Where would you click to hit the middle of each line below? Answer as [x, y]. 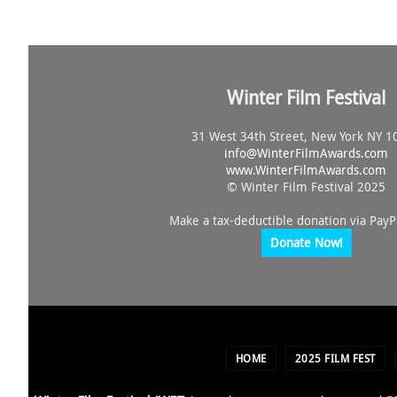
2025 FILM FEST [335, 358]
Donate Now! [306, 242]
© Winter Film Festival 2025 [307, 187]
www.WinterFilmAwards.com [307, 170]
